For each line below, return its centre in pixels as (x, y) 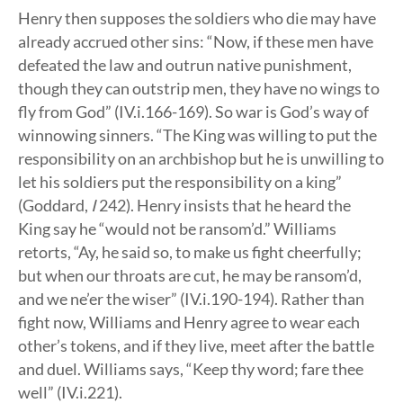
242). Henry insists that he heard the (224, 205)
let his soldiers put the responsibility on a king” (180, 182)
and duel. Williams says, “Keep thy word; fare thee (191, 369)
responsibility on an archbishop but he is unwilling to (201, 158)
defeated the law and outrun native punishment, (185, 65)
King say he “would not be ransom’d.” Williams (177, 228)
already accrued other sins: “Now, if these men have (196, 41)
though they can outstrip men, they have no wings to (199, 88)
